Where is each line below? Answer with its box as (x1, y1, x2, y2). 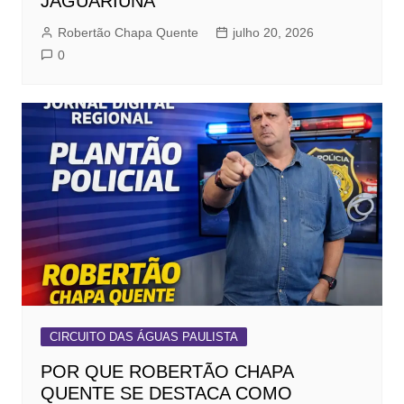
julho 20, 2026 (232, 25, 314, 41)
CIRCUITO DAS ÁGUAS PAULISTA (49, 330, 238, 344)
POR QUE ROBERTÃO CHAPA (40, 362, 293, 382)
